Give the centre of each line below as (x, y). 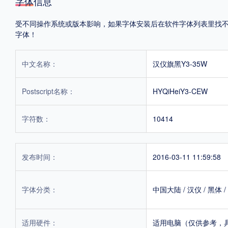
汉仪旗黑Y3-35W (180, 63)
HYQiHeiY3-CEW (180, 91)
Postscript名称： (48, 91)
